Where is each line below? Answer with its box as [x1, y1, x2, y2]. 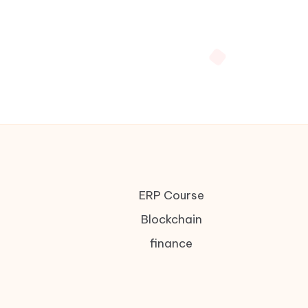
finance [150, 236, 193, 251]
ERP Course [138, 188, 204, 203]
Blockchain [140, 212, 202, 227]
